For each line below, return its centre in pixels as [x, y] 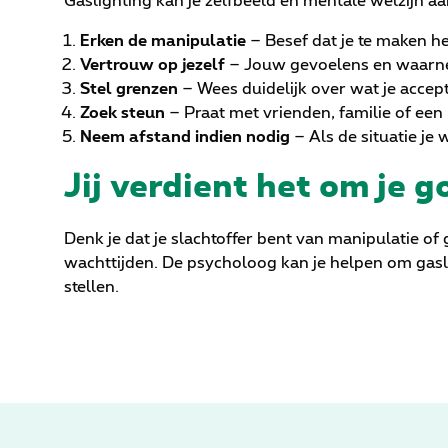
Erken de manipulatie [165, 41]
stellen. [91, 287]
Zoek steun [124, 113]
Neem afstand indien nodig [187, 137]
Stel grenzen [131, 89]
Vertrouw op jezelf [154, 65]
